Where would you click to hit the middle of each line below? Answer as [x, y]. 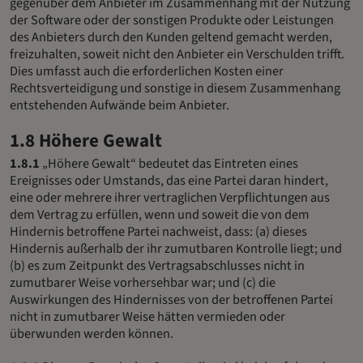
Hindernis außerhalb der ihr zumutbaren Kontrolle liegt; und [176, 249]
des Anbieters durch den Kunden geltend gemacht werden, [171, 37]
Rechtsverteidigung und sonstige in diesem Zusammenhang [175, 88]
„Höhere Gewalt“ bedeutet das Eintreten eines [169, 164]
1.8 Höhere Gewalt [86, 140]
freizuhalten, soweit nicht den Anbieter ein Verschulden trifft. [177, 54]
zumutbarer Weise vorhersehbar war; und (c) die [143, 283]
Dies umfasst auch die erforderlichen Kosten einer [147, 71]
